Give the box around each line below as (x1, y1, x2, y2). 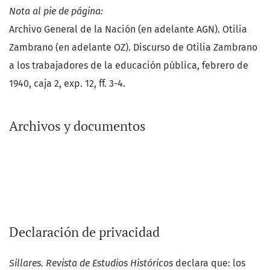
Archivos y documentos (9, 117, 146, 134)
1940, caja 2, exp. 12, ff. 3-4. (9, 77, 128, 89)
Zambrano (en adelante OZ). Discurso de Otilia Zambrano (9, 41, 257, 53)
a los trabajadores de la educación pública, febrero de (9, 59, 248, 71)
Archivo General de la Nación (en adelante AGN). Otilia (9, 23, 247, 35)
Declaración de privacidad (9, 224, 160, 241)
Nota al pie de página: (9, 5, 103, 17)
